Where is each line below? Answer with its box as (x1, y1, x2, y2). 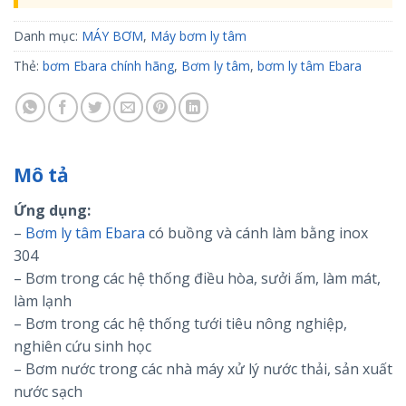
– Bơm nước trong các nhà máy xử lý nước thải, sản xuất (14, 358, 392, 379)
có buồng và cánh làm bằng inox (145, 222, 368, 243)
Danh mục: (14, 27, 82, 44)
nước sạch (14, 381, 82, 401)
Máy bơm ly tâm (150, 27, 246, 44)
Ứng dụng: (14, 199, 91, 220)
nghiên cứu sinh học (14, 335, 151, 356)
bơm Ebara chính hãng (43, 57, 174, 74)
